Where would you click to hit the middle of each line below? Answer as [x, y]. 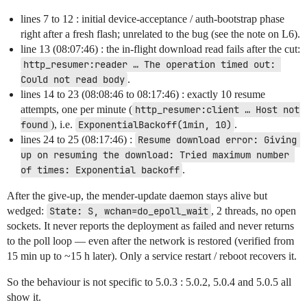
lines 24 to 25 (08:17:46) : [78, 140]
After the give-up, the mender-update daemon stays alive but [137, 196]
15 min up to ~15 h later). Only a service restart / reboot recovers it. [152, 256]
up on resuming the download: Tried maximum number [155, 155]
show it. [24, 297]
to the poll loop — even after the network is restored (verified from [150, 241]
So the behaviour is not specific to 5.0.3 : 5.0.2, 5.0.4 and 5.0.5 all [149, 282]
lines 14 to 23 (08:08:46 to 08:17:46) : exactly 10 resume [143, 95]
